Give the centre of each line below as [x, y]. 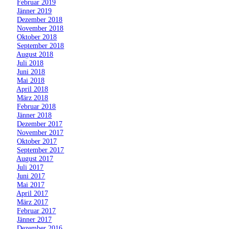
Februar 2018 [37, 106]
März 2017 [33, 202]
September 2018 [41, 45]
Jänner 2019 [35, 10]
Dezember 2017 [40, 123]
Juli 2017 [30, 167]
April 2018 [32, 89]
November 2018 [40, 28]
